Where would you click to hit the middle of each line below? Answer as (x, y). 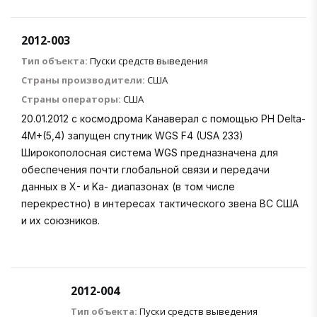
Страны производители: (83, 80)
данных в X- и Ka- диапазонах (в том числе (128, 186)
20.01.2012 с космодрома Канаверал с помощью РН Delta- (163, 118)
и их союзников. (62, 220)
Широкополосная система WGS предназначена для (150, 152)
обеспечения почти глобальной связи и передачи (145, 169)
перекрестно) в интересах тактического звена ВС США (160, 203)
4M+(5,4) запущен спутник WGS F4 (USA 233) (132, 135)
